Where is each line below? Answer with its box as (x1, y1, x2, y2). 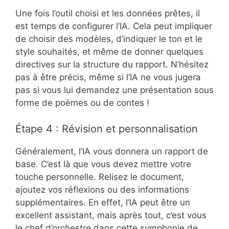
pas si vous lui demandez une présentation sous (15, 85, 214, 95)
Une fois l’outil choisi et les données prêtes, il (15, 8, 200, 18)
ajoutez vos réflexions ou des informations (15, 184, 189, 195)
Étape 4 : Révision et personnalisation (15, 122, 198, 135)
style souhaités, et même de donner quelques (15, 47, 203, 57)
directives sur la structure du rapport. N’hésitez (15, 59, 209, 70)
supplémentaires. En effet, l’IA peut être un (15, 197, 190, 208)
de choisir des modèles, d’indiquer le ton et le (15, 34, 202, 44)
